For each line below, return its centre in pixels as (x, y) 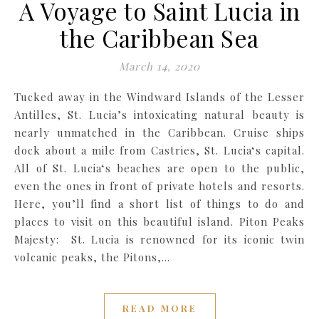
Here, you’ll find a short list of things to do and (159, 204)
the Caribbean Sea (159, 38)
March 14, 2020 (159, 67)
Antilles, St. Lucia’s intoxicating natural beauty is (159, 115)
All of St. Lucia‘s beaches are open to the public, (159, 168)
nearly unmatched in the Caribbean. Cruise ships (159, 133)
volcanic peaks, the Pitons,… (92, 257)
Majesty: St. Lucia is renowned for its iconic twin (159, 240)
